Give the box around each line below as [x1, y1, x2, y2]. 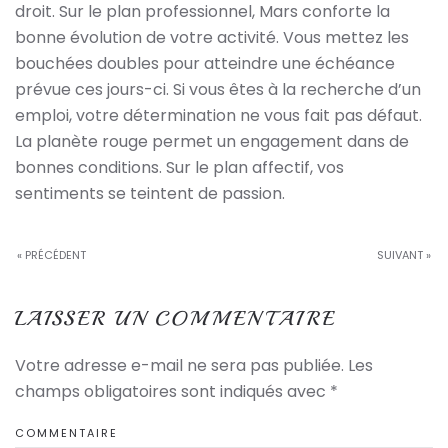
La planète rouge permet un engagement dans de [15, 130, 409, 153]
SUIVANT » [377, 247, 431, 263]
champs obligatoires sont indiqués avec [15, 380, 330, 403]
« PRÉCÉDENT [17, 247, 86, 263]
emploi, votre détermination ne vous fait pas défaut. [15, 104, 422, 127]
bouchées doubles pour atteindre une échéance [15, 52, 395, 75]
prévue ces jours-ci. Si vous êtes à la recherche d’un [15, 78, 421, 101]
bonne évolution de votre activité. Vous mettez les [15, 26, 409, 49]
